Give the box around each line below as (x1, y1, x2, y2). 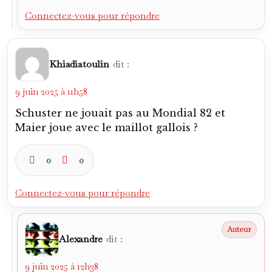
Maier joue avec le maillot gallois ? (15, 121, 198, 134)
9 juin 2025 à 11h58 (15, 86, 87, 97)
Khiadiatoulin (49, 58, 109, 70)
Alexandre (59, 233, 103, 245)
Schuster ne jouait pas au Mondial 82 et (15, 107, 225, 119)
